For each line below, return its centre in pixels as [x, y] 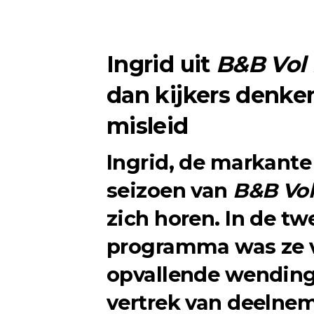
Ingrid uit [161, 64]
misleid [148, 125]
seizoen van [170, 190]
